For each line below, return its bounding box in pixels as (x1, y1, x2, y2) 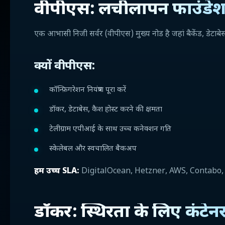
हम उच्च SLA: (34, 166, 79, 177)
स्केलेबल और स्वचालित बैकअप (49, 144, 137, 154)
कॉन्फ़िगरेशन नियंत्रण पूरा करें (49, 85, 126, 95)
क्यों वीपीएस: (34, 59, 95, 74)
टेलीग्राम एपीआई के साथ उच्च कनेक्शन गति (49, 125, 171, 134)
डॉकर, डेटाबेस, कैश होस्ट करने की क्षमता (49, 105, 162, 115)
